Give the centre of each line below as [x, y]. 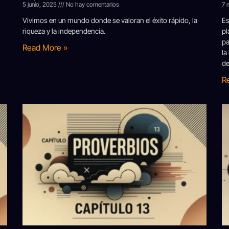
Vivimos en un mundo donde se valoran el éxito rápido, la [110, 20]
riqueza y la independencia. [64, 31]
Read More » [45, 47]
